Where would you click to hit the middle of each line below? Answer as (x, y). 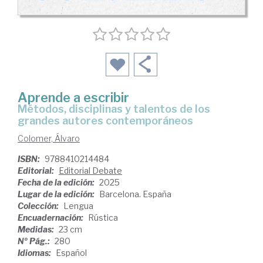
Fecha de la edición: (57, 183)
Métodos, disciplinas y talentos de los (22, 109)
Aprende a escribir (73, 98)
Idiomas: (35, 253)
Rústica (103, 218)
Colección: (39, 206)
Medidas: (37, 230)
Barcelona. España (135, 194)
